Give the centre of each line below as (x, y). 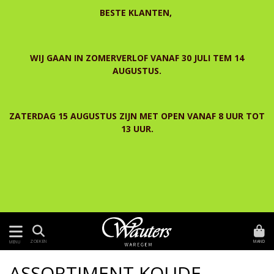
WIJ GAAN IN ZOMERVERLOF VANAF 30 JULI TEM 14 (137, 58)
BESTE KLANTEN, (137, 13)
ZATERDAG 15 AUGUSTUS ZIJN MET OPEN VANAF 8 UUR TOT (137, 116)
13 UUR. (137, 129)
